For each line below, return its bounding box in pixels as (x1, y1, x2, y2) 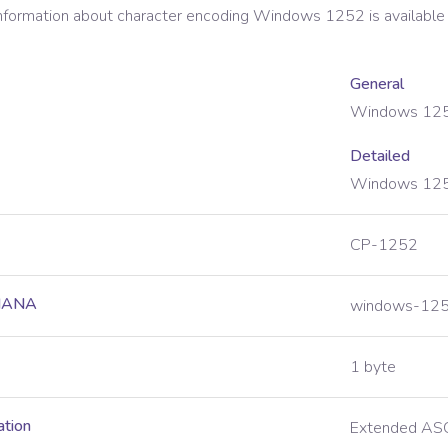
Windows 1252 (253, 5, 365, 27)
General (350, 73, 404, 95)
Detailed (350, 145, 410, 167)
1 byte (350, 356, 396, 378)
